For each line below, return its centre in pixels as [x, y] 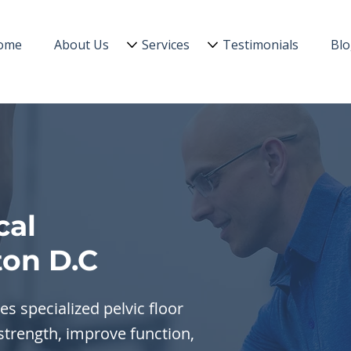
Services [165, 45]
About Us [82, 45]
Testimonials [260, 45]
